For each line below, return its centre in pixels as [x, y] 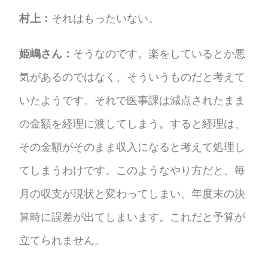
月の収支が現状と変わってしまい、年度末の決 [133, 193]
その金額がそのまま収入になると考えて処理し [133, 147]
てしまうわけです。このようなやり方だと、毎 [133, 170]
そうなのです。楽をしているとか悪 [159, 53]
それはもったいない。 [106, 18]
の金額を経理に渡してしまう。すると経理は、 [133, 123]
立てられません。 [63, 240]
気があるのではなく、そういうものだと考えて [133, 77]
